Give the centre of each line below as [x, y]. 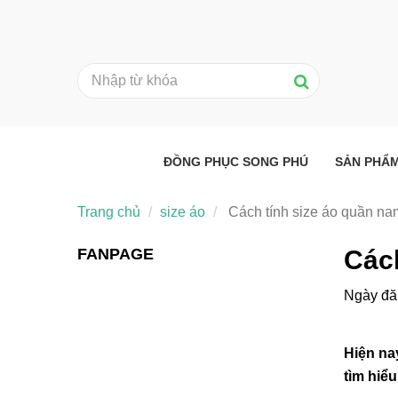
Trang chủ [109, 211]
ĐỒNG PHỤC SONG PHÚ [236, 161]
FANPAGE [115, 254]
